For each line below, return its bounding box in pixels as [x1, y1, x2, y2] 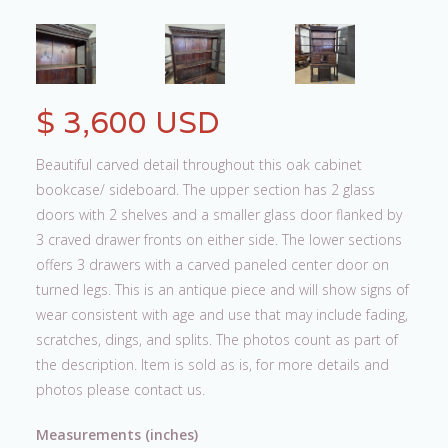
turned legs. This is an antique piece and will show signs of [36, 280, 409, 299]
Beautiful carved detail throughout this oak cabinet [36, 155, 362, 174]
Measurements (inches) [36, 425, 198, 444]
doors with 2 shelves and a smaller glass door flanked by [36, 205, 402, 224]
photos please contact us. [36, 380, 205, 399]
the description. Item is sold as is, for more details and [36, 355, 389, 374]
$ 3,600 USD [36, 103, 220, 142]
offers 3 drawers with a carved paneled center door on [36, 255, 389, 274]
